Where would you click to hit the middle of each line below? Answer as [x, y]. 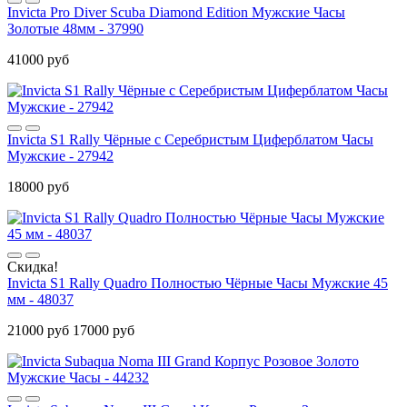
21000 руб [38, 330]
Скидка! [33, 266]
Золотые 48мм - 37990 [75, 28]
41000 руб [38, 59]
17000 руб [104, 330]
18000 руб [38, 186]
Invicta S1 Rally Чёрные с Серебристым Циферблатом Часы [190, 139]
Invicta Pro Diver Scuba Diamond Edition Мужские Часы [176, 12]
